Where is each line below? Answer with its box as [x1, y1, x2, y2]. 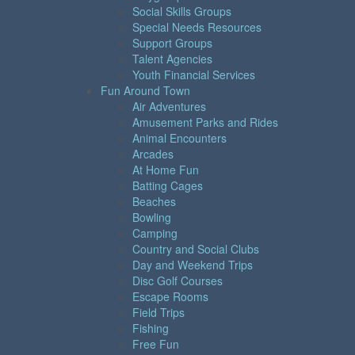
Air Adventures [132, 97, 206, 114]
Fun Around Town [101, 82, 190, 98]
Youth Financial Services [132, 66, 255, 82]
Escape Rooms [132, 288, 208, 304]
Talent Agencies [132, 50, 212, 67]
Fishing [132, 319, 169, 336]
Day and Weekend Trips [132, 256, 253, 273]
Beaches [132, 193, 176, 209]
